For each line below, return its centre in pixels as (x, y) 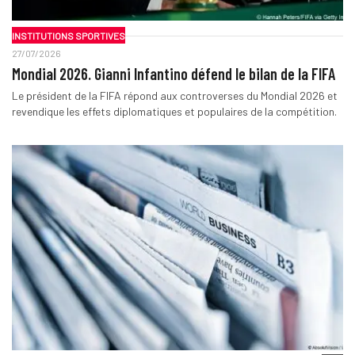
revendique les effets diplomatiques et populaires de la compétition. (174, 112)
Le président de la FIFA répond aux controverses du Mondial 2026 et (174, 96)
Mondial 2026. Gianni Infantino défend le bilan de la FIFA (173, 74)
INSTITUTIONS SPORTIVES (68, 35)
